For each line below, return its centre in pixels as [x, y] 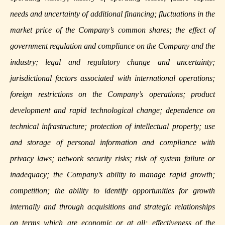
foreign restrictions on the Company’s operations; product [113, 94]
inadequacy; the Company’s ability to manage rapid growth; [113, 175]
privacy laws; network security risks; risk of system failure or [113, 159]
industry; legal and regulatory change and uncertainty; [113, 62]
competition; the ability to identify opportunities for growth [113, 191]
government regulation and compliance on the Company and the [113, 46]
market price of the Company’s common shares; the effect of [113, 30]
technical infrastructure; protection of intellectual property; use [113, 127]
